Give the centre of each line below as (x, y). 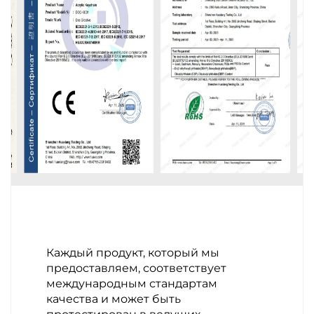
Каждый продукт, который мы (133, 253)
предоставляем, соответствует (136, 268)
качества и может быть (114, 299)
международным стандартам (132, 284)
